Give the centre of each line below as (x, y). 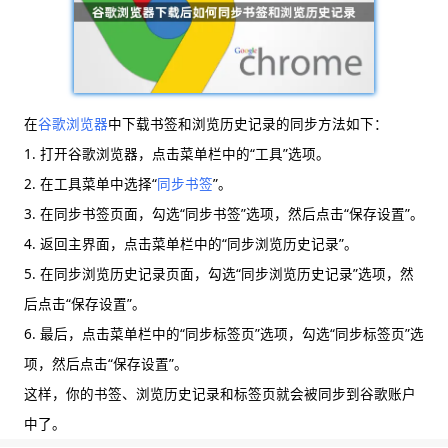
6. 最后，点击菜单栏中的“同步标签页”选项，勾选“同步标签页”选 (224, 334)
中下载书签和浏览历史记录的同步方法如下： (248, 124)
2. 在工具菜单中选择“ (90, 184)
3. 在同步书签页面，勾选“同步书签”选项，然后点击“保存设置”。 (224, 214)
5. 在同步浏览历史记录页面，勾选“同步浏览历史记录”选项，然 (219, 274)
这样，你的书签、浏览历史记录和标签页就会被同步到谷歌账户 (220, 394)
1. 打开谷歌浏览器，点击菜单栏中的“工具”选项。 (177, 154)
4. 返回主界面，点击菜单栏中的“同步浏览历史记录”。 (191, 244)
